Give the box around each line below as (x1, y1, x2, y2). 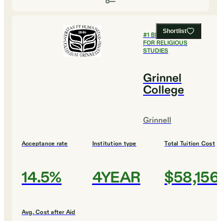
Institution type (92, 140, 137, 148)
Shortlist (163, 28, 186, 35)
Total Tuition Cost (164, 140, 215, 148)
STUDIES (143, 47, 168, 55)
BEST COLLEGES (151, 31, 198, 39)
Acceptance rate (22, 140, 68, 148)
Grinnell (143, 115, 171, 126)
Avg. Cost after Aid (22, 208, 75, 217)
